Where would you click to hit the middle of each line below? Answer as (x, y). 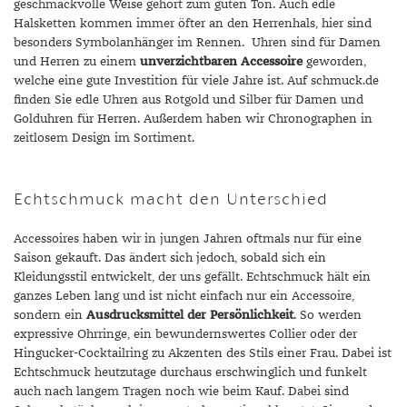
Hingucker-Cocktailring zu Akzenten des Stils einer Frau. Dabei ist (203, 353)
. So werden (328, 315)
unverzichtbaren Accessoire (221, 62)
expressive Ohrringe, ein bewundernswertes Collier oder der (185, 334)
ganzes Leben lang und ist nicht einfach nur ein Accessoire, (184, 296)
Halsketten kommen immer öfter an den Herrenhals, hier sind (193, 24)
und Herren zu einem (77, 62)
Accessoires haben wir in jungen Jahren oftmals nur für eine (188, 239)
